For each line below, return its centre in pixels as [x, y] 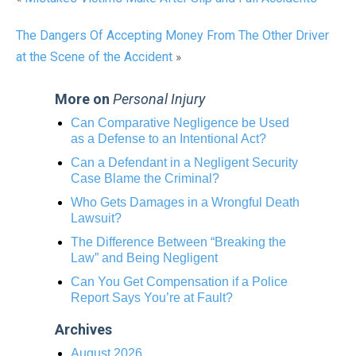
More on [84, 99]
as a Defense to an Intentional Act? [168, 139]
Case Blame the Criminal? [145, 179]
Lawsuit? [96, 219]
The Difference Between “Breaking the [178, 242]
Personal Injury [159, 99]
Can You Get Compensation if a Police [179, 282]
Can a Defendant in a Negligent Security [184, 163]
